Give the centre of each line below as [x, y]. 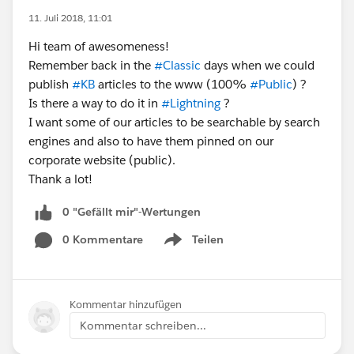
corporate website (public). [102, 160]
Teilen [208, 239]
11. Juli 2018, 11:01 [70, 18]
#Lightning [191, 103]
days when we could [258, 65]
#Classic [177, 65]
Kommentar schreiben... [143, 325]
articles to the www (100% [172, 84]
